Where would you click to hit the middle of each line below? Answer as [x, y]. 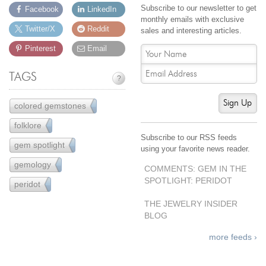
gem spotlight [40, 145]
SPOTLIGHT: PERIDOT [188, 181]
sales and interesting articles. [191, 31]
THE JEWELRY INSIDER [191, 204]
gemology [33, 164]
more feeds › [233, 237]
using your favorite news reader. [195, 149]
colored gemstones [50, 105]
